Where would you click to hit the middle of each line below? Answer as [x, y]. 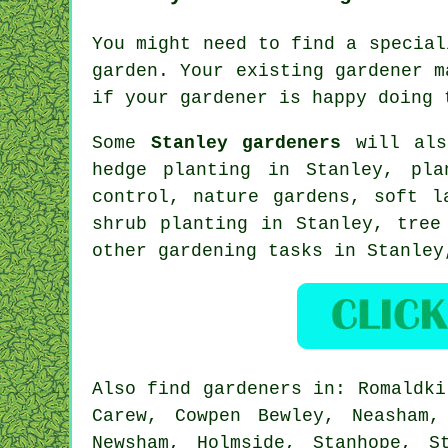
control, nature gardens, [233, 196]
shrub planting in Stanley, [245, 223]
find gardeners [224, 388]
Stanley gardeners [245, 142]
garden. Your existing [213, 70]
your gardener [196, 97]
